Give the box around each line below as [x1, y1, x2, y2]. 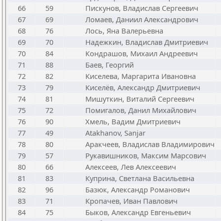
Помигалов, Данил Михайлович [85, 105, 196, 115]
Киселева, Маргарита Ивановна [85, 71, 196, 81]
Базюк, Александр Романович [85, 184, 190, 194]
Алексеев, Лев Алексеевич [85, 162, 176, 172]
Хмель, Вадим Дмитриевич [85, 116, 181, 126]
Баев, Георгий [85, 60, 134, 70]
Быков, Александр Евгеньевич [85, 207, 191, 217]
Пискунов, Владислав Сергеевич [85, 3, 198, 13]
